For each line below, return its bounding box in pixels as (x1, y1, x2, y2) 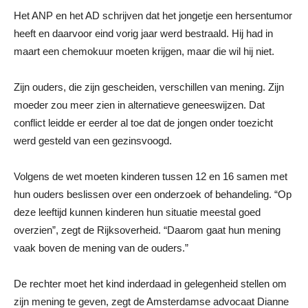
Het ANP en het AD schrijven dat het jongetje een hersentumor (14, 9, 292, 21)
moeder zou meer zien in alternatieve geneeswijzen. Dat (14, 98, 265, 111)
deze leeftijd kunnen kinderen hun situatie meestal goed (14, 206, 261, 218)
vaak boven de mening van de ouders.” (14, 241, 188, 254)
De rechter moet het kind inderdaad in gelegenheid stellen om (14, 277, 287, 289)
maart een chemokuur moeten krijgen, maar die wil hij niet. (14, 45, 274, 57)
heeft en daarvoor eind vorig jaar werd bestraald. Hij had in (14, 27, 273, 39)
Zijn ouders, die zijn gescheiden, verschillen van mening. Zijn (14, 80, 284, 93)
